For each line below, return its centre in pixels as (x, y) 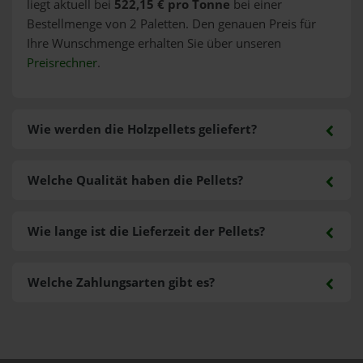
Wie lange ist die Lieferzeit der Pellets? (146, 231)
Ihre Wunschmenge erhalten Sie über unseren (154, 43)
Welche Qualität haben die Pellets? (135, 180)
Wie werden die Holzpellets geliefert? (142, 129)
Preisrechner (62, 62)
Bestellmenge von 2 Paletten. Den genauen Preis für (171, 23)
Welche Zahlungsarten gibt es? (121, 282)
